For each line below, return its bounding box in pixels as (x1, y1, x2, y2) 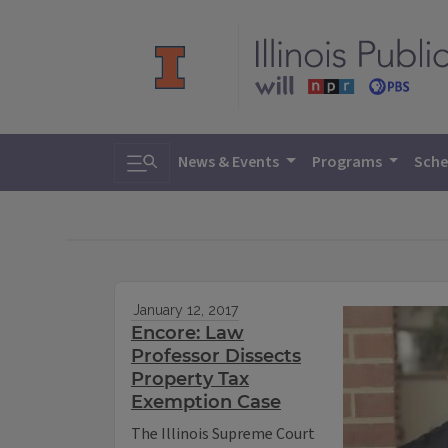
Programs (311, 151, 385, 173)
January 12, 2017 (132, 302, 238, 319)
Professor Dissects (131, 345, 301, 368)
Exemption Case (131, 391, 281, 414)
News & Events (178, 151, 282, 173)
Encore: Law (131, 322, 244, 345)
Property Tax (131, 368, 249, 391)
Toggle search (126, 142, 245, 171)
